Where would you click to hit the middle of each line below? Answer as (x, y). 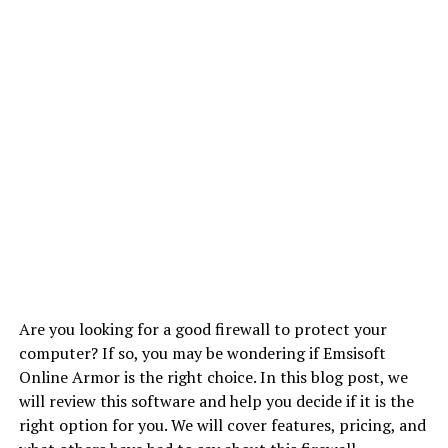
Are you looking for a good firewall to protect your (202, 329)
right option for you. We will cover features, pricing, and (222, 425)
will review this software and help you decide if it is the (216, 401)
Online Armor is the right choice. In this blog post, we (213, 377)
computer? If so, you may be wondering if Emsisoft (202, 353)
